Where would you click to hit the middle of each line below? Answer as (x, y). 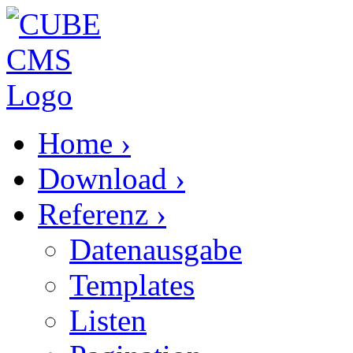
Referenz (93, 214)
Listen (108, 320)
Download (102, 178)
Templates (132, 285)
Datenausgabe (156, 249)
